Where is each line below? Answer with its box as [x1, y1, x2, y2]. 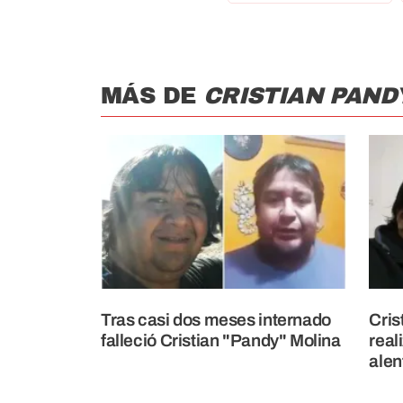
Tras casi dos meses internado [101, 310, 331, 330]
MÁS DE [101, 84, 203, 109]
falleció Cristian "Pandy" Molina [101, 331, 341, 351]
